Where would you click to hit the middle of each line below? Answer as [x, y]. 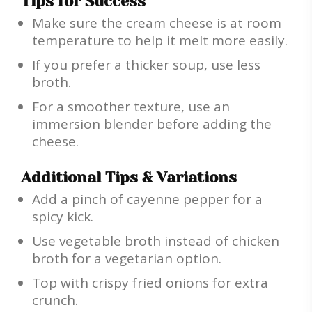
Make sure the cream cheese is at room [157, 23]
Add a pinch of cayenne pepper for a [147, 200]
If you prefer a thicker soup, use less [146, 65]
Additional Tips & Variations [129, 178]
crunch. [55, 301]
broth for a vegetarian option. [127, 259]
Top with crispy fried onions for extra [150, 283]
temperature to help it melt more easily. [160, 41]
